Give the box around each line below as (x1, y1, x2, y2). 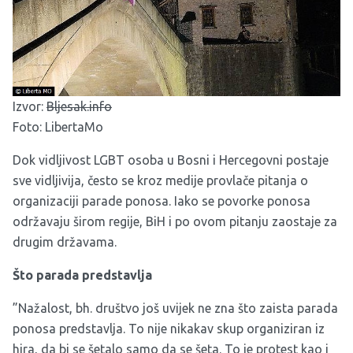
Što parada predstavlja (13, 268, 152, 282)
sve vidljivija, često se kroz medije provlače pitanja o (13, 173, 308, 188)
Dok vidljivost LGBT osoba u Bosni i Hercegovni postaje (13, 153, 329, 167)
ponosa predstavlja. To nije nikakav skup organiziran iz (13, 321, 325, 336)
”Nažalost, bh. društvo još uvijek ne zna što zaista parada (13, 301, 338, 315)
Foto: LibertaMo (13, 120, 103, 134)
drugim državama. (13, 235, 117, 249)
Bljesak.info (46, 99, 112, 113)
